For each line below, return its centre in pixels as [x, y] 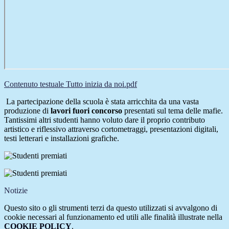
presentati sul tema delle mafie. [173, 111]
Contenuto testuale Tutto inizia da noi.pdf [71, 84]
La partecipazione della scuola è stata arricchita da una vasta [101, 102]
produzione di [27, 111]
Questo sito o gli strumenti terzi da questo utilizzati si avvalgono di [111, 208]
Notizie [16, 191]
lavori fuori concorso [86, 111]
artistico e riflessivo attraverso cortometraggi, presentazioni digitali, [111, 129]
